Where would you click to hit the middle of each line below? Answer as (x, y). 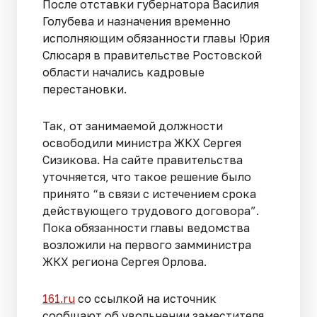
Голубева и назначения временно (137, 22)
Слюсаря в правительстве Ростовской (152, 56)
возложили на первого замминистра (147, 245)
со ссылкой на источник (146, 299)
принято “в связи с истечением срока (149, 194)
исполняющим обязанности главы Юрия (156, 39)
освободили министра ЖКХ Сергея (142, 143)
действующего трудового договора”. (151, 211)
